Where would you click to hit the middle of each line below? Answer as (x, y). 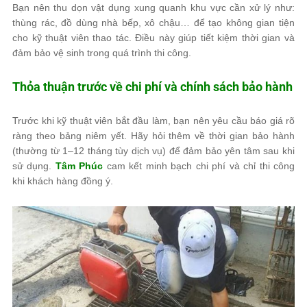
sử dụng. (34, 166)
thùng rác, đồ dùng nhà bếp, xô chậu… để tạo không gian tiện (153, 23)
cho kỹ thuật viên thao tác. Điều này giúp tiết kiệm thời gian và (153, 38)
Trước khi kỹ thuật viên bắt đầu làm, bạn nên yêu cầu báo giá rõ (153, 121)
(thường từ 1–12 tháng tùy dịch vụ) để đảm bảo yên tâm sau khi (153, 151)
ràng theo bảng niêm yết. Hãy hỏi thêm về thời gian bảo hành (153, 136)
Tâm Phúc (79, 166)
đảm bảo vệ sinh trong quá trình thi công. (102, 53)
